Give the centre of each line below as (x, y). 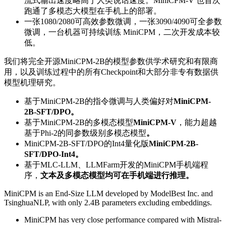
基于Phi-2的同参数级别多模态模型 (85, 133)
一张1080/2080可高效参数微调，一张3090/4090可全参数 (123, 21)
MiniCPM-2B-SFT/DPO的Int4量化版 (87, 143)
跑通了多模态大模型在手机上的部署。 (93, 11)
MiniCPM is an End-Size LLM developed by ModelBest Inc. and (108, 193)
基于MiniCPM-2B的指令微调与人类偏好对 (99, 101)
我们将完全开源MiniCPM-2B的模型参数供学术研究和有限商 (111, 61)
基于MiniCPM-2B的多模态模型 (79, 122)
